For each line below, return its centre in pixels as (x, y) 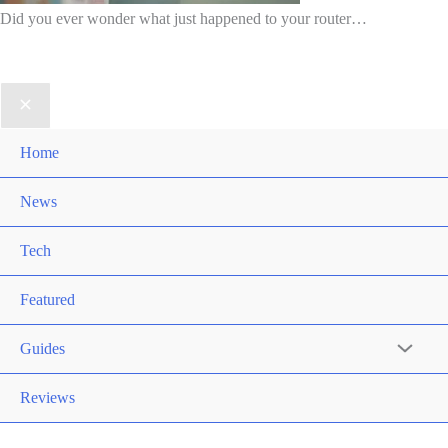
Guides (42, 349)
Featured (47, 300)
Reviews (47, 398)
